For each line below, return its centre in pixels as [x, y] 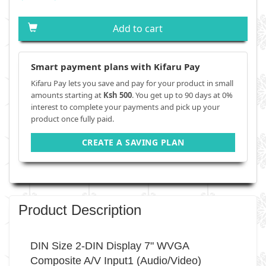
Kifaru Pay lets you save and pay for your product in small [132, 83]
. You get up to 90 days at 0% [182, 95]
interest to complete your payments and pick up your [125, 107]
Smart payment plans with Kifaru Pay [115, 66]
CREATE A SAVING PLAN [133, 142]
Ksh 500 [118, 95]
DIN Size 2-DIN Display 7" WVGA [110, 246]
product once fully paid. [72, 119]
